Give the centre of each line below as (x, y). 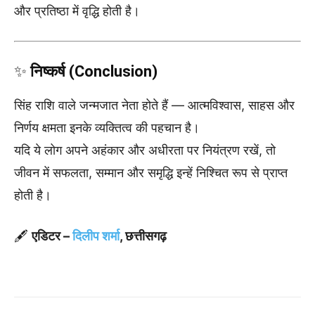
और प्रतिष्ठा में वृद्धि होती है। (77, 11)
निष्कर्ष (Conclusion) (94, 71)
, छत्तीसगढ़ (143, 236)
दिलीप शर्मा (96, 236)
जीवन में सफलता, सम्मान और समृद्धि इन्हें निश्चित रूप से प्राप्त (151, 172)
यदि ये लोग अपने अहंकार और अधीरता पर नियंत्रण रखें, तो (145, 150)
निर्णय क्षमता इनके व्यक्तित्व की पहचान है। (107, 127)
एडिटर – (52, 236)
